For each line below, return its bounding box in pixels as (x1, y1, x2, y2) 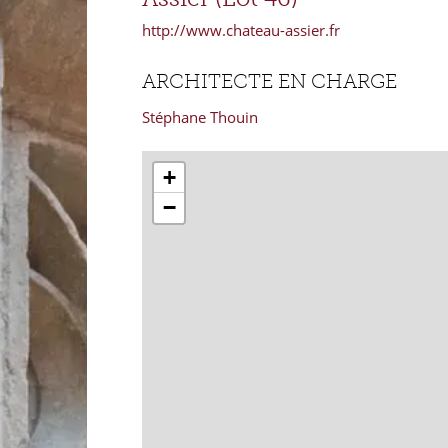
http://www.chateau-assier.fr (142, 20, 340, 41)
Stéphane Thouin (142, 107, 258, 128)
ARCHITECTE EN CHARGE (142, 69, 397, 94)
